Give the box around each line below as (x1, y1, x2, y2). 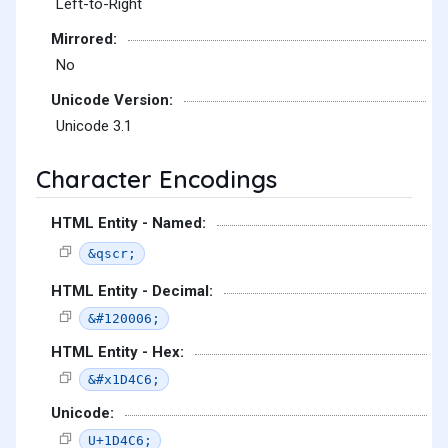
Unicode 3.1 (56, 117, 132, 136)
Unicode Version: (51, 90, 173, 109)
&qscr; (88, 245, 136, 261)
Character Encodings (36, 164, 277, 195)
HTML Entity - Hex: (51, 343, 184, 362)
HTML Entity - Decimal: (51, 282, 213, 301)
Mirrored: (51, 29, 117, 48)
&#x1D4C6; (88, 371, 160, 387)
